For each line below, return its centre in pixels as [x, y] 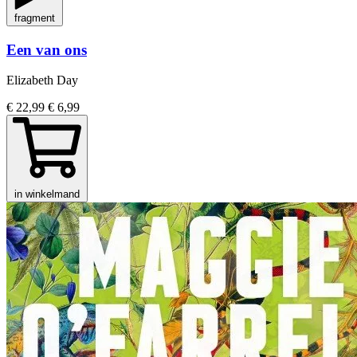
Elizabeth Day [42, 80]
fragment [35, 18]
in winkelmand [47, 194]
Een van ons [47, 49]
